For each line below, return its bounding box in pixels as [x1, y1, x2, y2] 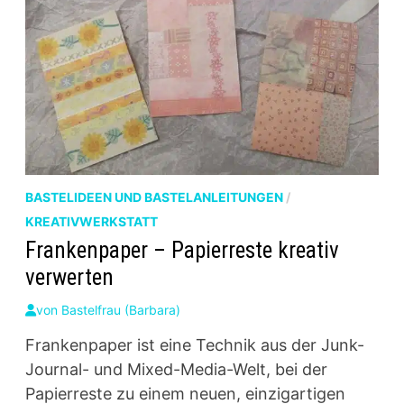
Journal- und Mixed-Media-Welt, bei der [24, 359, 327, 379]
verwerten [24, 263, 114, 290]
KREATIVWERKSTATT [24, 213, 158, 229]
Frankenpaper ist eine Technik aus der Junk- [24, 335, 364, 354]
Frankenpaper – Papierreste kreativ [24, 236, 339, 263]
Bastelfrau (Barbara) [60, 301, 180, 317]
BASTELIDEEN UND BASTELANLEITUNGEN [24, 188, 283, 205]
